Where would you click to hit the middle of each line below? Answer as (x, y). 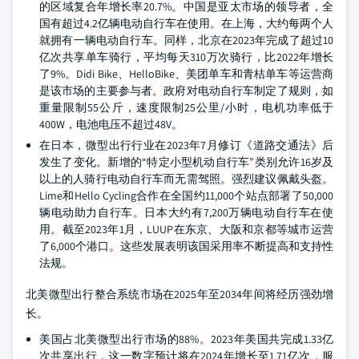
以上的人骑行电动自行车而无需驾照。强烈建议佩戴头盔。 (186, 179)
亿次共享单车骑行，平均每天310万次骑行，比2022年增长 (186, 57)
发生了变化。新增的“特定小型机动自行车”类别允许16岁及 (186, 162)
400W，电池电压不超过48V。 (111, 124)
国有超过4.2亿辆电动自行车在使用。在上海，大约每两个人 (186, 23)
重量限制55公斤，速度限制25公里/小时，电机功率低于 (186, 107)
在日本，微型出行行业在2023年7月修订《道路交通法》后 (186, 145)
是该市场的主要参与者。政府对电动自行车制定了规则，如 (186, 91)
